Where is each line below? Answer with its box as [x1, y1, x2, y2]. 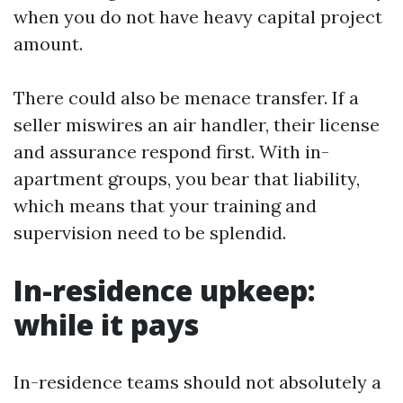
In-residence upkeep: [13, 271, 316, 309]
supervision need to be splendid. [13, 221, 286, 244]
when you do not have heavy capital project [13, 5, 382, 28]
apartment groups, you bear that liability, [13, 167, 360, 190]
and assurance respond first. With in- [13, 140, 329, 163]
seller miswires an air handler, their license [13, 113, 380, 136]
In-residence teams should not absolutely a [13, 371, 381, 393]
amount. [13, 32, 83, 55]
